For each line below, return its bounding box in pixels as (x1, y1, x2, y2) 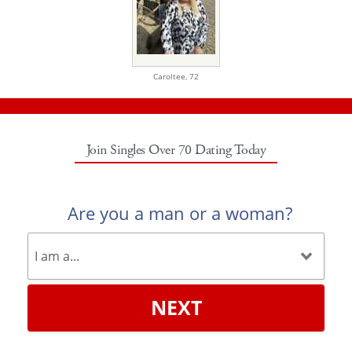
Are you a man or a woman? (68, 200, 292, 225)
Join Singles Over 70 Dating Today (86, 140, 266, 159)
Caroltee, (153, 70, 189, 82)
